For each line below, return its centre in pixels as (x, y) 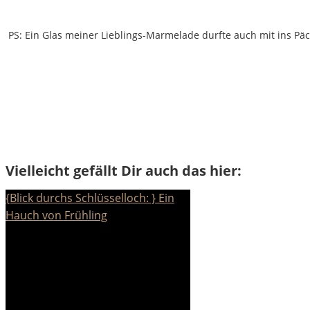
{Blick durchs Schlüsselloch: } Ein (90, 198)
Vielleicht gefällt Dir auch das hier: (124, 171)
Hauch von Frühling (56, 216)
